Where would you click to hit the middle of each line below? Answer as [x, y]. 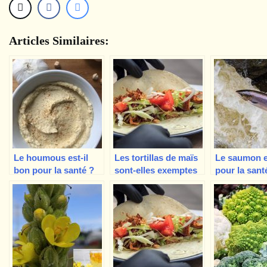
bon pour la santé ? [54, 170]
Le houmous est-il [51, 158]
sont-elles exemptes [156, 170]
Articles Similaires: [59, 41]
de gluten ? [138, 183]
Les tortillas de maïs [156, 158]
